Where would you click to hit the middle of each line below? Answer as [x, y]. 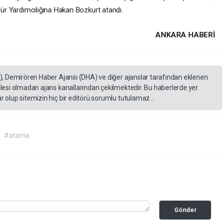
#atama [17, 136]
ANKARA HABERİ [185, 35]
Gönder [185, 210]
